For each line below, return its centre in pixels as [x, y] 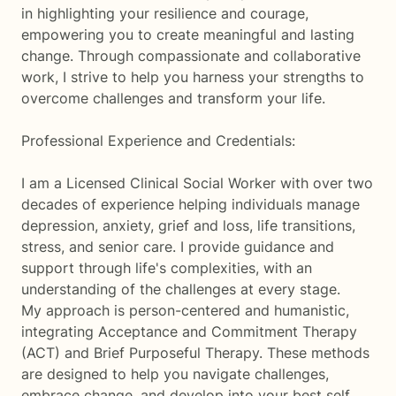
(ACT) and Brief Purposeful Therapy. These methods [195, 353]
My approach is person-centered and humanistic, [185, 310]
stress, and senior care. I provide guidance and [178, 247]
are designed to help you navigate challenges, [175, 374]
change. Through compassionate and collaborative [191, 56]
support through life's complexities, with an [167, 268]
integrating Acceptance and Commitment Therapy [189, 331]
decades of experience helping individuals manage [190, 204]
